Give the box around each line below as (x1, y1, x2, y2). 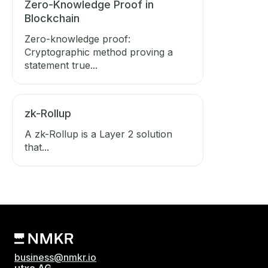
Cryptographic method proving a (25, 46, 173, 58)
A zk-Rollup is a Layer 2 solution (25, 128, 172, 140)
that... (25, 141, 49, 153)
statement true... (25, 59, 98, 71)
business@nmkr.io (14, 251, 96, 264)
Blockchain (25, 12, 80, 25)
